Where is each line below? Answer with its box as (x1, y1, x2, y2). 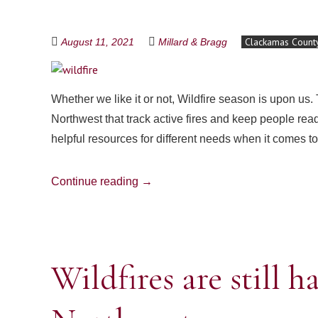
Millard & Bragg (158, 36, 227, 48)
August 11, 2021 (61, 36, 134, 48)
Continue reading (51, 175, 141, 187)
